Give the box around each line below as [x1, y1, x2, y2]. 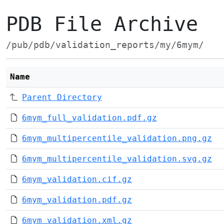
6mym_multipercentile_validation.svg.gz [22, 154, 212, 163]
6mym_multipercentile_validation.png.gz [22, 133, 212, 143]
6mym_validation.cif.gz [22, 174, 132, 184]
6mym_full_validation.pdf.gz [22, 113, 157, 122]
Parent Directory [22, 92, 102, 102]
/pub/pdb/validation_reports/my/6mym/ [6, 40, 204, 50]
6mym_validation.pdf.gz [22, 195, 132, 204]
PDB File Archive [6, 12, 198, 35]
